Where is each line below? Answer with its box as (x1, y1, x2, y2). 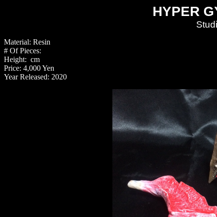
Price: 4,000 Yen (4, 64, 56, 72)
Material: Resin (4, 38, 50, 46)
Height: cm (4, 55, 40, 63)
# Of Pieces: (4, 46, 41, 55)
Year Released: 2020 (4, 73, 67, 81)
